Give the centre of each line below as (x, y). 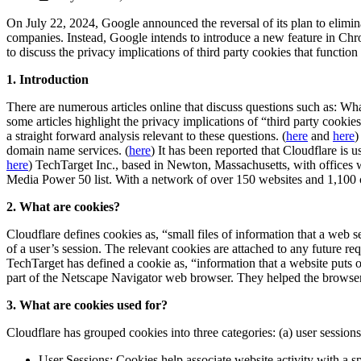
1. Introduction (48, 80)
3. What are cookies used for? (87, 305)
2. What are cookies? (63, 207)
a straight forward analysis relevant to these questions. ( (146, 136)
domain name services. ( (68, 151)
